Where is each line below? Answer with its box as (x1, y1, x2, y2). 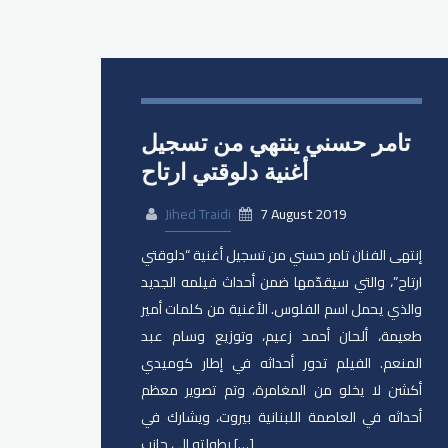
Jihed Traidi (164, 201, 231, 228)
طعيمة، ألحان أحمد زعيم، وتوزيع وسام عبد (140, 323, 423, 350)
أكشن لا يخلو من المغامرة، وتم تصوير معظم (140, 377, 423, 404)
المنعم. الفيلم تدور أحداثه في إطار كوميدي (140, 350, 423, 377)
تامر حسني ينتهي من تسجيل (140, 128, 410, 157)
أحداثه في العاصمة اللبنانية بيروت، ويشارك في (140, 404, 423, 431)
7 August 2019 (256, 201, 347, 228)
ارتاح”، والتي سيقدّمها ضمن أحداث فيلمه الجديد (140, 269, 423, 296)
